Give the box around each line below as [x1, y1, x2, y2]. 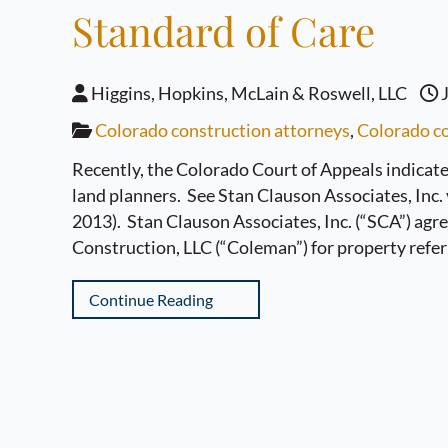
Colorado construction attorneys [95, 119, 350, 141]
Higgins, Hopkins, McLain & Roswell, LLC [88, 82, 407, 104]
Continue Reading [89, 290, 213, 309]
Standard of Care [72, 4, 375, 57]
